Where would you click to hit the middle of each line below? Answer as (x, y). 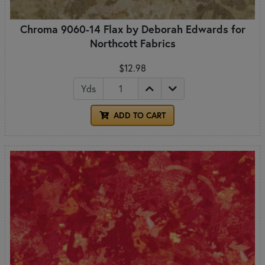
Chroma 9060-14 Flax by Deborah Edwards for (132, 29)
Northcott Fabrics (132, 43)
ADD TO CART (138, 115)
